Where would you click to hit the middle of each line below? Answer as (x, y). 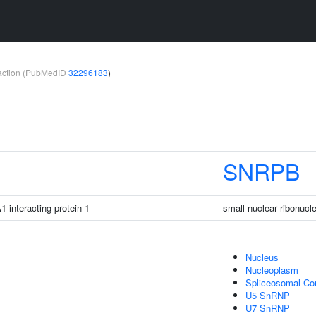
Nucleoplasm (272, 270)
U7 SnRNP (268, 308)
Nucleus (262, 257)
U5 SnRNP (268, 295)
